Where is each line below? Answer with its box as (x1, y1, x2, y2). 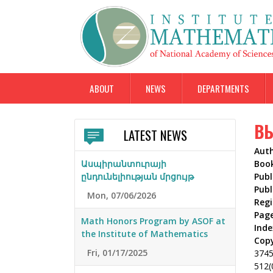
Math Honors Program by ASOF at (81, 215, 225, 227)
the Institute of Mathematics (81, 228, 208, 240)
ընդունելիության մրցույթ (81, 171, 194, 183)
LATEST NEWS (123, 126, 187, 145)
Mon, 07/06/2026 (87, 190, 156, 202)
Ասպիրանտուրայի (81, 158, 166, 170)
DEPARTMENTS (197, 82, 249, 95)
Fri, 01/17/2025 (87, 247, 147, 259)
